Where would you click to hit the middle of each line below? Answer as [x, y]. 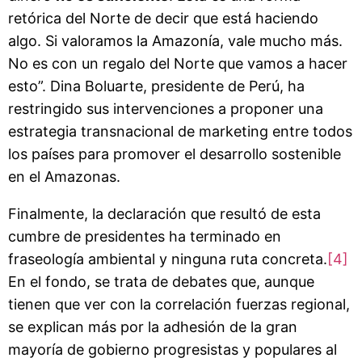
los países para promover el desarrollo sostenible [175, 154]
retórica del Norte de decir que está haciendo [163, 18]
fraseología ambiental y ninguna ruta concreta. [168, 259]
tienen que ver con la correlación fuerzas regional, [179, 304]
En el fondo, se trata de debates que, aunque [161, 281]
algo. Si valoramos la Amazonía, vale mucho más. [175, 40]
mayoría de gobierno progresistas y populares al [173, 349]
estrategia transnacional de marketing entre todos [180, 131]
